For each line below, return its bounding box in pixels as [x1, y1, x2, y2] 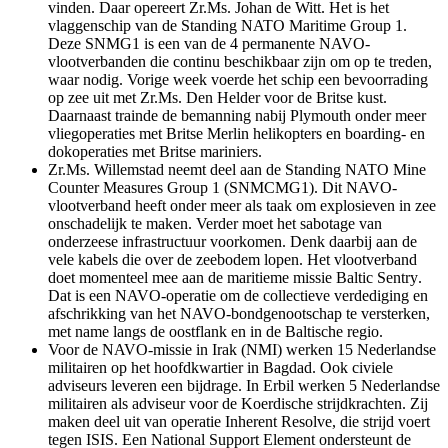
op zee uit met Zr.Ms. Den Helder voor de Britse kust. [48, 88, 387, 106]
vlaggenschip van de [48, 16, 181, 34]
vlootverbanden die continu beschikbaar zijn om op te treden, [48, 52, 432, 70]
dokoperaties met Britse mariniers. [48, 142, 262, 160]
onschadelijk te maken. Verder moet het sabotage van [48, 214, 382, 232]
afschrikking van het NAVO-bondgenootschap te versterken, [48, 304, 430, 322]
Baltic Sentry [336, 268, 418, 286]
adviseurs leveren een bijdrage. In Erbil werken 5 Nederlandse [48, 376, 440, 394]
